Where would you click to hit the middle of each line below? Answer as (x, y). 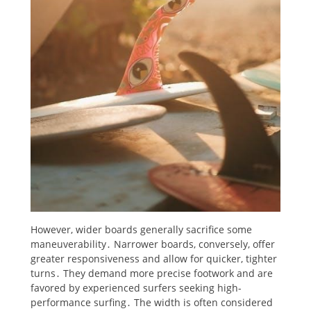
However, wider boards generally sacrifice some (141, 229)
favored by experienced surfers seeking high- (136, 287)
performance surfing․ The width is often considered (152, 302)
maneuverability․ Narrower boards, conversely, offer (153, 244)
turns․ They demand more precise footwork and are (152, 273)
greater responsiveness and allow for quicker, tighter (154, 258)
